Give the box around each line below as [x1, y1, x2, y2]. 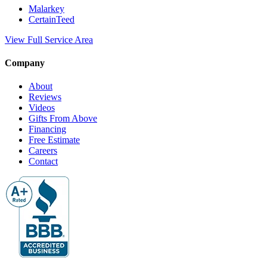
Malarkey [29, 3, 64, 14]
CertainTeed [29, 14, 74, 24]
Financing [29, 124, 66, 135]
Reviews [29, 92, 61, 103]
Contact [29, 156, 58, 167]
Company [5, 57, 45, 68]
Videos [29, 103, 55, 113]
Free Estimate [29, 135, 80, 145]
